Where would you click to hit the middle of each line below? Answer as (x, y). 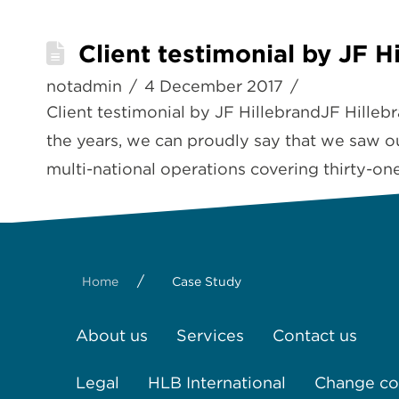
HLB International (217, 383)
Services (210, 335)
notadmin (84, 86)
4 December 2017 (214, 86)
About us (112, 335)
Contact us (315, 335)
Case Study (207, 281)
